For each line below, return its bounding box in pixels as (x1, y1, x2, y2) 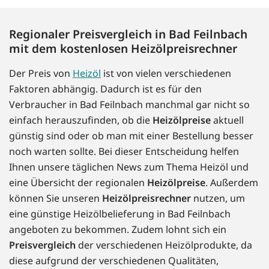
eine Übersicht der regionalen (9, 176, 147, 190)
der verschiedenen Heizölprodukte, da (76, 238, 252, 252)
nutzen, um (191, 192, 245, 205)
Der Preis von (9, 67, 73, 80)
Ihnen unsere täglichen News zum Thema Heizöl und (9, 160, 249, 174)
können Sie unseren (9, 192, 102, 205)
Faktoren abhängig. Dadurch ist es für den (9, 82, 202, 96)
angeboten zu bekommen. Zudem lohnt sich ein (9, 223, 226, 237)
